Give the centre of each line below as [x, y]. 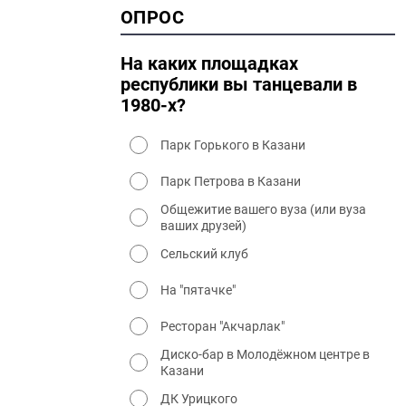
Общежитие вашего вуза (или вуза [263, 209]
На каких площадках [209, 63]
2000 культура [214, 34]
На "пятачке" [198, 290]
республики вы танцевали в [239, 84]
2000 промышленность [243, 17]
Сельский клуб [204, 253]
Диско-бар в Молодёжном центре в [265, 354]
